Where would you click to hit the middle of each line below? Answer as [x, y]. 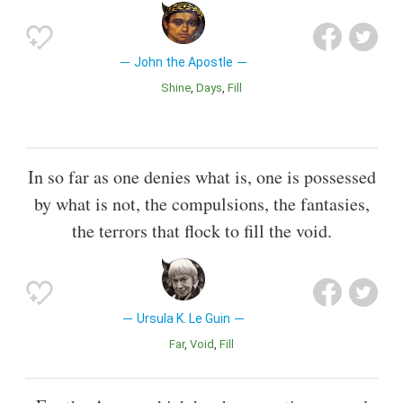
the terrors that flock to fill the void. [201, 230]
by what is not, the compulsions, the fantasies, [201, 203]
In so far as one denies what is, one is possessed [201, 176]
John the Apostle [183, 63]
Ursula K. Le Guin [183, 318]
